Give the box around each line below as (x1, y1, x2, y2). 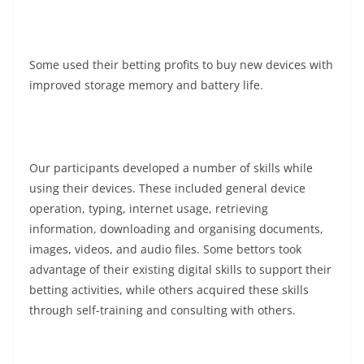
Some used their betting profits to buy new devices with (29, 56, 333, 72)
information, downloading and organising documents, (29, 220, 323, 236)
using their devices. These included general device (29, 180, 305, 196)
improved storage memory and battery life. (29, 76, 263, 93)
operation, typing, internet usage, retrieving (29, 200, 268, 216)
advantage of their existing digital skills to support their (29, 261, 331, 277)
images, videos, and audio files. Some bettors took (29, 240, 301, 257)
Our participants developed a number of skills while (29, 159, 313, 175)
